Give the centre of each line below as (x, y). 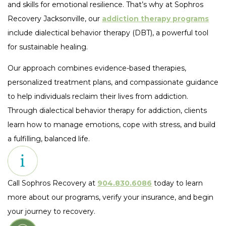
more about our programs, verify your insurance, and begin (110, 197)
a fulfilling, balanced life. (49, 139)
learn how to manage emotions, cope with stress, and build (111, 125)
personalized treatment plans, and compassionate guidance (113, 82)
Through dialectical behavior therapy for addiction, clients (107, 110)
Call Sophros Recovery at (52, 183)
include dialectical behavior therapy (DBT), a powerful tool (108, 33)
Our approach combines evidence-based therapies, (97, 68)
